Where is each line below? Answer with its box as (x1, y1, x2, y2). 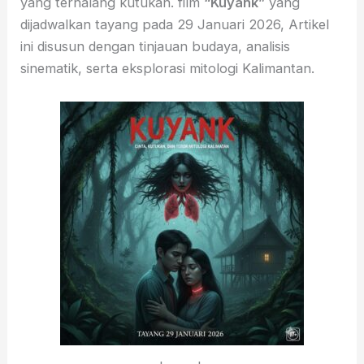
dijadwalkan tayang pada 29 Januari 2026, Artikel (20, 16, 330, 33)
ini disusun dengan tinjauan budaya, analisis (20, 38, 291, 55)
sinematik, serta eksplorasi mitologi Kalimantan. (20, 60, 315, 77)
